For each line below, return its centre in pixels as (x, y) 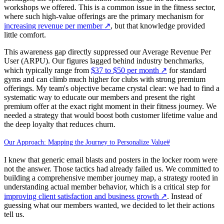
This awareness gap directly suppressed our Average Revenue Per (107, 51)
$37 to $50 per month (125, 70)
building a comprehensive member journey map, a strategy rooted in (111, 177)
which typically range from (47, 70)
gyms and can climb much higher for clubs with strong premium (105, 79)
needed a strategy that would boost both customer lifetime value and (111, 115)
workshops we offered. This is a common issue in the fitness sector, (110, 7)
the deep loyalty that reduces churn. (60, 124)
